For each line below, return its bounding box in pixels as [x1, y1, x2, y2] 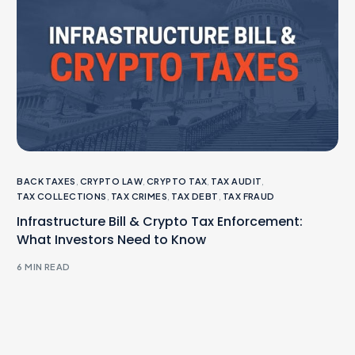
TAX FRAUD [222, 191, 275, 202]
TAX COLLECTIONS [17, 191, 107, 202]
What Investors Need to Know [17, 231, 207, 250]
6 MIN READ [17, 261, 71, 272]
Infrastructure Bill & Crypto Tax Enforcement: [17, 212, 303, 231]
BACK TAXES [17, 176, 76, 187]
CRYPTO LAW [79, 176, 143, 187]
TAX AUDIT [211, 176, 262, 187]
